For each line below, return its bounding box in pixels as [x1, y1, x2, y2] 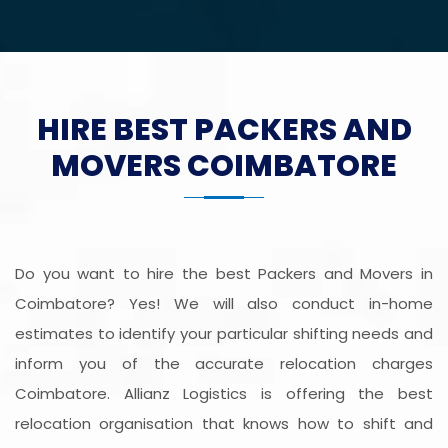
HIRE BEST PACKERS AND [36, 109, 412, 152]
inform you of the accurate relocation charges [15, 353, 433, 375]
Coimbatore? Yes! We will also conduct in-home [15, 293, 433, 315]
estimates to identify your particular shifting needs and [15, 323, 433, 345]
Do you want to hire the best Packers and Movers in [15, 263, 433, 285]
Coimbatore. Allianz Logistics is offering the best [15, 383, 433, 405]
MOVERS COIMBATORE [51, 145, 397, 188]
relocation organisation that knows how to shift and [15, 413, 433, 435]
